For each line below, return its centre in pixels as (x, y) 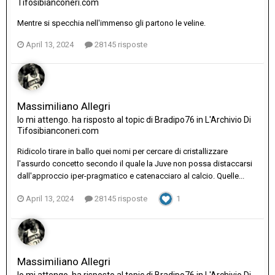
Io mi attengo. (44, 120)
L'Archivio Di (228, 120)
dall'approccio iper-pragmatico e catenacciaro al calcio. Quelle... (131, 176)
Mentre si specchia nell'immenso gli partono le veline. (111, 23)
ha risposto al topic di (112, 120)
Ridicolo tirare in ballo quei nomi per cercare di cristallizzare (122, 152)
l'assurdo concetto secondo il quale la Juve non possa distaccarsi (135, 164)
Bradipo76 (175, 120)
